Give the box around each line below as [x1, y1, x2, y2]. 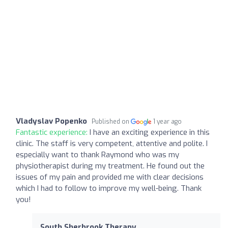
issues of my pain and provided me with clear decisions [16, 172, 204, 182]
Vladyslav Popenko [16, 116, 87, 126]
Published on [92, 117, 131, 126]
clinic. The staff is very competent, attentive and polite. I [16, 138, 208, 149]
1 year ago [153, 117, 182, 126]
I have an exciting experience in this [90, 127, 210, 137]
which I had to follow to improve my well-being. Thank [16, 183, 202, 193]
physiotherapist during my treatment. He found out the [16, 160, 205, 171]
